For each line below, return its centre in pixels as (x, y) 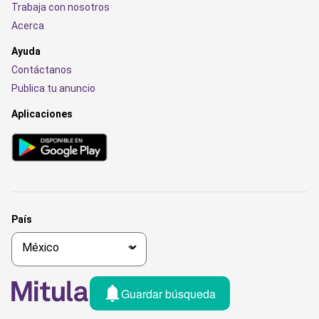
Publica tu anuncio (53, 89)
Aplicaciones (42, 114)
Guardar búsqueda (168, 293)
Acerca (28, 26)
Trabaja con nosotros (61, 7)
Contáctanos (42, 70)
